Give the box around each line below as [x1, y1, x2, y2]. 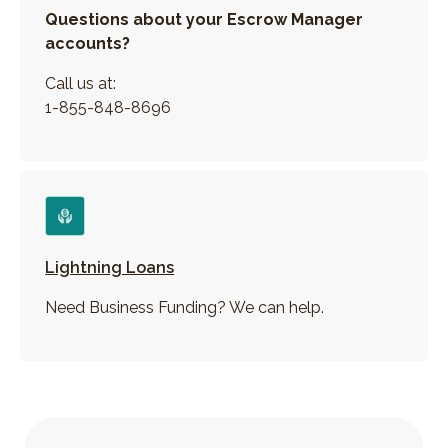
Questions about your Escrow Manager [45, 9, 364, 29]
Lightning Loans [45, 258, 175, 278]
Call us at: [45, 73, 117, 93]
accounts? [45, 33, 131, 53]
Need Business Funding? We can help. [45, 298, 325, 318]
